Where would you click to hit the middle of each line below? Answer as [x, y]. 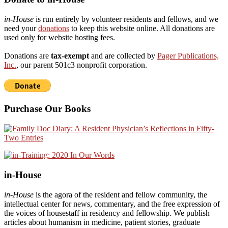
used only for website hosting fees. [60, 37]
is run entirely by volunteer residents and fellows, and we [126, 19]
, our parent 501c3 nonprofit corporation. [82, 65]
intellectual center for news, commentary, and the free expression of [112, 204]
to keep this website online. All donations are [142, 28]
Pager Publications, [188, 55]
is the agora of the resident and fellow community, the [120, 194]
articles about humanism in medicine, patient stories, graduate [102, 222]
